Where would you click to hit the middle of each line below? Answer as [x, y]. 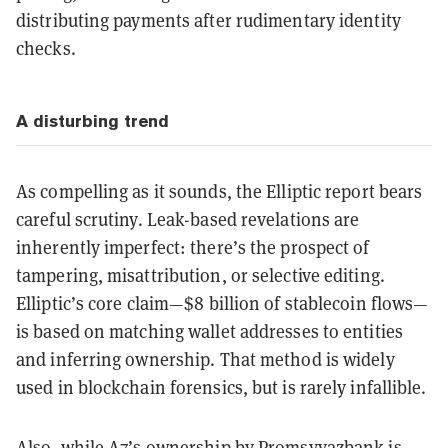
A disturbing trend [92, 120]
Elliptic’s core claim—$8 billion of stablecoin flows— [222, 303]
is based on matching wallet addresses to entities [209, 331]
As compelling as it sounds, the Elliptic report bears [219, 191]
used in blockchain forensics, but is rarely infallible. [221, 387]
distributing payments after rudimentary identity [208, 20]
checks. [46, 48]
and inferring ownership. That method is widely [205, 359]
